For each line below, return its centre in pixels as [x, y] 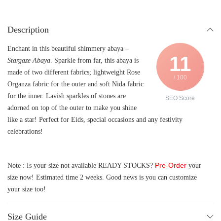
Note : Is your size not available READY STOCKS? [80, 166]
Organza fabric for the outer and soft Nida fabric [75, 84]
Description [28, 30]
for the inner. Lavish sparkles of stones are [67, 96]
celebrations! [25, 132]
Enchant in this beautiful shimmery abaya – [68, 49]
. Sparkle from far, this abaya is [94, 61]
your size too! [27, 189]
